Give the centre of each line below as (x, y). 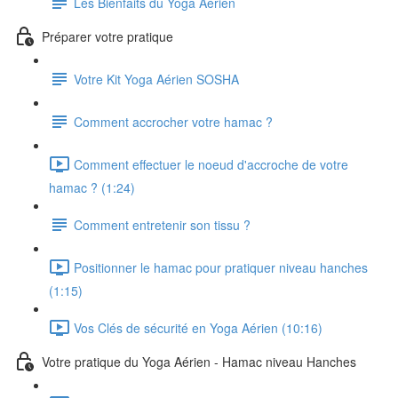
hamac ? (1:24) (92, 187)
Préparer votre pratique (107, 36)
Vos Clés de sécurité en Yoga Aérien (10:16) (198, 327)
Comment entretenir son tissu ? (162, 224)
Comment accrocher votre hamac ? (173, 121)
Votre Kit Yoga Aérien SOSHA (156, 79)
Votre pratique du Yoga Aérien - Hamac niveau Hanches (199, 361)
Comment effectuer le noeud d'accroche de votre (211, 164)
